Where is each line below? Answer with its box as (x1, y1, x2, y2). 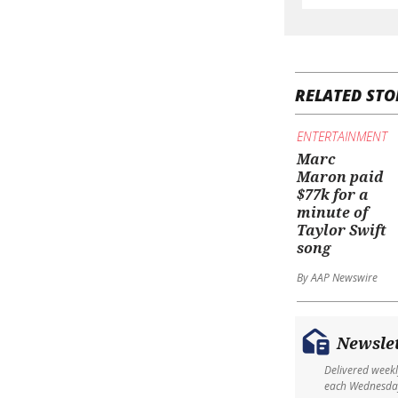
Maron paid (296, 167, 384, 187)
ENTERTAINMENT (296, 127, 387, 145)
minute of (296, 203, 368, 223)
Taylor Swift (296, 220, 386, 241)
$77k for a (296, 185, 369, 205)
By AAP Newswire (296, 270, 378, 286)
